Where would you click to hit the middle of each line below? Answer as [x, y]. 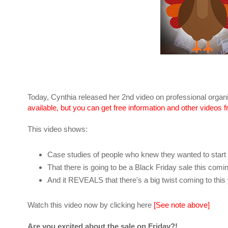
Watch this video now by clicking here [91, 205]
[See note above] [182, 205]
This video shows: [58, 129]
